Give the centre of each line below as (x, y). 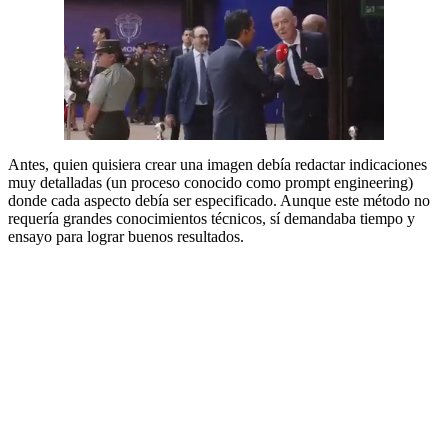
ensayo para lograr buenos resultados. (126, 237)
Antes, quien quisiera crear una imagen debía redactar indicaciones (217, 165)
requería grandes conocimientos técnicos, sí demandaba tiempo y (211, 219)
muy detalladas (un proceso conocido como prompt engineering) (210, 183)
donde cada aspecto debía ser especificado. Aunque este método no (219, 201)
